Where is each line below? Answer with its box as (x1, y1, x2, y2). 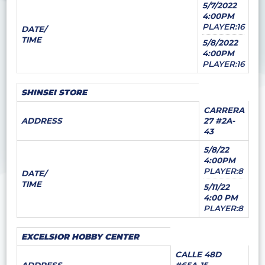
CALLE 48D (174, 250, 221, 260)
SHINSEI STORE (21, 88, 87, 98)
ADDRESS (21, 116, 62, 126)
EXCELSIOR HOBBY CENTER (21, 232, 139, 242)
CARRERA (203, 105, 244, 115)
